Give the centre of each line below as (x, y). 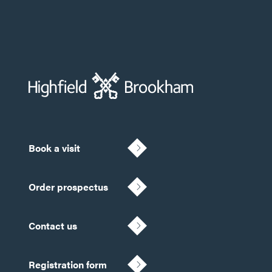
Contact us (53, 225)
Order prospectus (68, 186)
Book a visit (54, 148)
